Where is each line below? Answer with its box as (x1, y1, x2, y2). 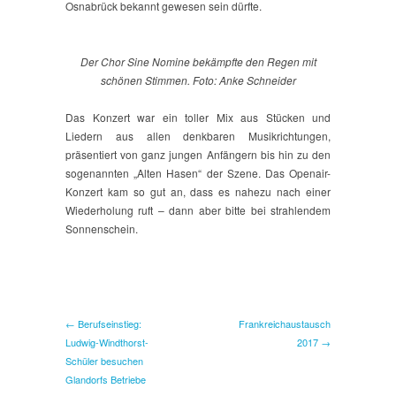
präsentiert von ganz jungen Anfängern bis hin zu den (65, 147, 331, 163)
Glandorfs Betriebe (65, 372, 146, 387)
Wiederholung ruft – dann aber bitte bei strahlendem (65, 202, 331, 218)
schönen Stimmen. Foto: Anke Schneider (100, 72, 296, 88)
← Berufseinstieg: (65, 316, 141, 331)
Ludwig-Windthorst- (65, 335, 148, 350)
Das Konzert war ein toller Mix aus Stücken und (65, 110, 331, 126)
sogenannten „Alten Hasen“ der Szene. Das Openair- (65, 165, 331, 181)
